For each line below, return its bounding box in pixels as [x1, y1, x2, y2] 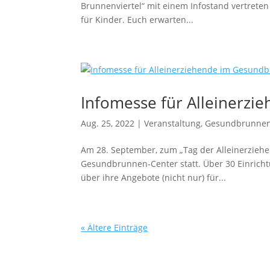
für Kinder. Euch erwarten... [81, 14, 194, 25]
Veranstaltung [144, 118, 201, 129]
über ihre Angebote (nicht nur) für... [81, 172, 227, 183]
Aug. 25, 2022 [81, 118, 135, 129]
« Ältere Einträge [81, 222, 148, 233]
